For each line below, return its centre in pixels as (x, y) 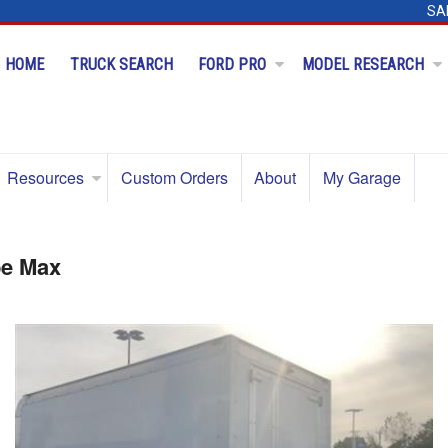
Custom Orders (174, 177)
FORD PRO (232, 64)
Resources (46, 177)
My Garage (361, 177)
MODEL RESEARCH (362, 64)
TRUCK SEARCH (121, 64)
